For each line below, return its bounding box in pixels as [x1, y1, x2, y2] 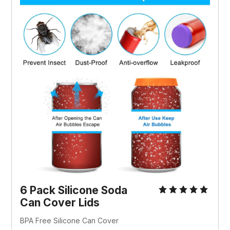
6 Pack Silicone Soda [20, 184, 128, 197]
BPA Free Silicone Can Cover [20, 216, 119, 225]
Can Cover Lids [20, 196, 100, 209]
